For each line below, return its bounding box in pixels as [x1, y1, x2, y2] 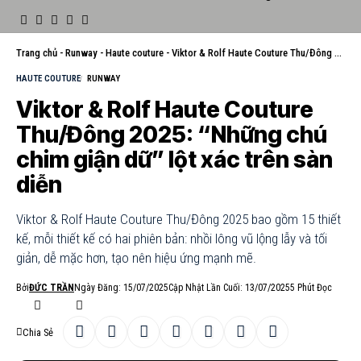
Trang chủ [16, 47, 57, 59]
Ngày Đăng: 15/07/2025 [74, 282, 168, 293]
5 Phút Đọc [290, 282, 332, 293]
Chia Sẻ [23, 326, 53, 338]
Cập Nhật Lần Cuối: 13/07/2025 [168, 282, 290, 293]
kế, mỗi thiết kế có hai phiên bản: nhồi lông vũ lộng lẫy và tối [16, 230, 327, 247]
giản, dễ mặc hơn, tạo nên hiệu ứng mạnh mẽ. [16, 250, 256, 266]
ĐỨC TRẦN [29, 282, 74, 293]
